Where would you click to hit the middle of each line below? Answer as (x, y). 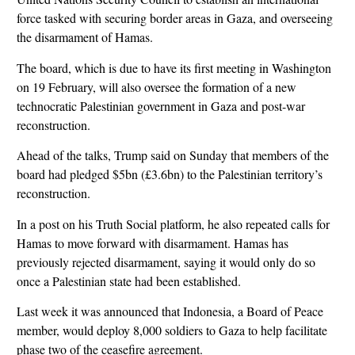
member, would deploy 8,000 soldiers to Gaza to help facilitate (172, 330)
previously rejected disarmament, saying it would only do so (166, 261)
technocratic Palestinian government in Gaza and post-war (160, 105)
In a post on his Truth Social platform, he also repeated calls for (173, 223)
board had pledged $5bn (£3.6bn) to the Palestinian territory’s (169, 174)
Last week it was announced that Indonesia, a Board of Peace (170, 311)
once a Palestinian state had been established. (128, 281)
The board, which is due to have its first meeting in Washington (174, 67)
